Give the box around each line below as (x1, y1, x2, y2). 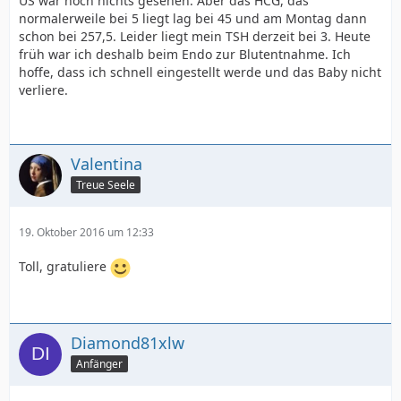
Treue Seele (76, 176, 135, 192)
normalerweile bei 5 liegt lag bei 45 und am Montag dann (19, 10, 367, 27)
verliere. (19, 81, 68, 98)
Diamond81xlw (71, 332, 184, 354)
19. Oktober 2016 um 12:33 (19, 225, 154, 240)
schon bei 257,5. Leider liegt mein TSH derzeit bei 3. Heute (19, 28, 371, 45)
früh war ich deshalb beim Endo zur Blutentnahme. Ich (19, 46, 351, 63)
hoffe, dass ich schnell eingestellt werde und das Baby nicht (19, 64, 381, 81)
